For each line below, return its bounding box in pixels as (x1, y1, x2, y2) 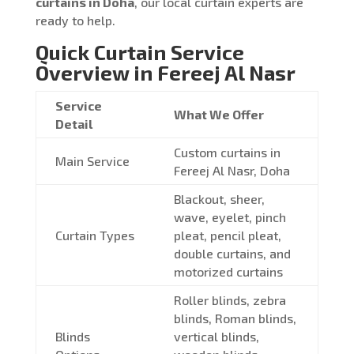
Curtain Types (55, 227, 134, 243)
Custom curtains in (173, 144, 281, 160)
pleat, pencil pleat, (173, 227, 281, 243)
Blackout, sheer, (173, 190, 265, 206)
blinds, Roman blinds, (173, 310, 296, 326)
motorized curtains (173, 263, 283, 279)
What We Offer (173, 106, 264, 122)
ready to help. (35, 12, 115, 28)
